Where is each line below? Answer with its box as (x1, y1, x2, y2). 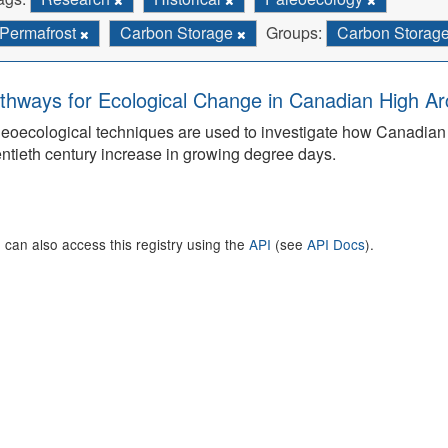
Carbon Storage (120, 21, 237, 44)
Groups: (266, 21, 322, 44)
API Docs (307, 234, 365, 254)
